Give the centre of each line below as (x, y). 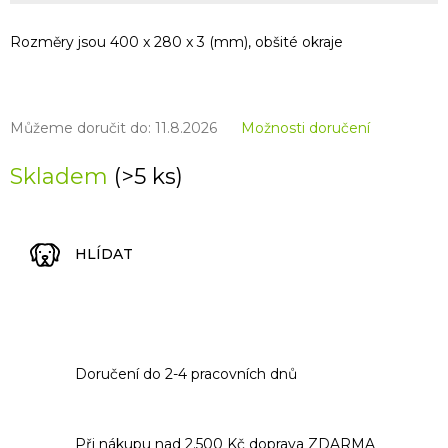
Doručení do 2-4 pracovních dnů (186, 373)
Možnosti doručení (305, 127)
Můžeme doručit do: (80, 127)
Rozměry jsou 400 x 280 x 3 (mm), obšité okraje (176, 41)
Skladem (62, 176)
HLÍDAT (104, 254)
